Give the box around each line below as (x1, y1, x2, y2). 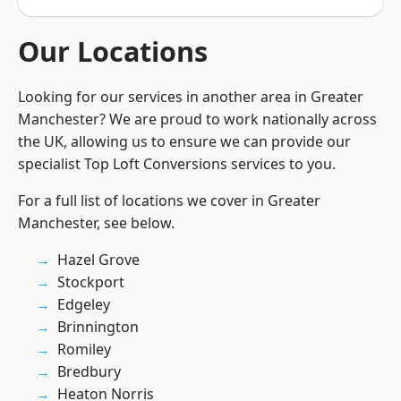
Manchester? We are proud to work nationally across (18, 109, 377, 130)
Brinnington (57, 317, 139, 337)
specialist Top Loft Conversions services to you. (18, 154, 336, 175)
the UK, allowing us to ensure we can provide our (18, 132, 351, 152)
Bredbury (57, 362, 121, 382)
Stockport (57, 272, 124, 293)
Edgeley (57, 294, 110, 315)
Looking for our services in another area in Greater (18, 87, 363, 107)
